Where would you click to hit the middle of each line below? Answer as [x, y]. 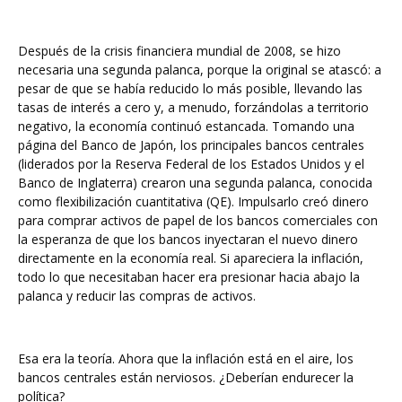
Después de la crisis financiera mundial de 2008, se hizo [179, 51]
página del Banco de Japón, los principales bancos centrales [191, 145]
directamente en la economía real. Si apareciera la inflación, [191, 258]
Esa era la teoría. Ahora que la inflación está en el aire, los [186, 358]
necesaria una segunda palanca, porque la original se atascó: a [200, 70]
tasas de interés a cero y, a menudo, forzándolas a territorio [193, 107]
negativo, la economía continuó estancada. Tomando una [186, 126]
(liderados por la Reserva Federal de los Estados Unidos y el [191, 164]
